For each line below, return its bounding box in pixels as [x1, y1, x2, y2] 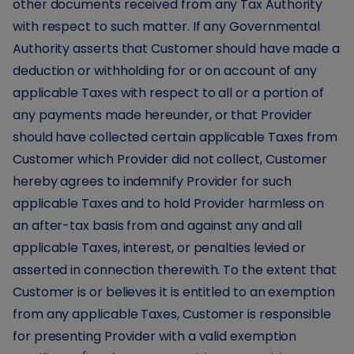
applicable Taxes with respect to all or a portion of [13, 84, 324, 102]
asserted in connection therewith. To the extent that [13, 261, 337, 279]
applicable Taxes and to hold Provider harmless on [13, 194, 325, 213]
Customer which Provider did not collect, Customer [13, 150, 328, 168]
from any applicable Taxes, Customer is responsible [13, 305, 332, 323]
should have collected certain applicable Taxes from [13, 128, 337, 146]
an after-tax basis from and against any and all [13, 217, 303, 235]
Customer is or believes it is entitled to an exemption [13, 283, 335, 301]
